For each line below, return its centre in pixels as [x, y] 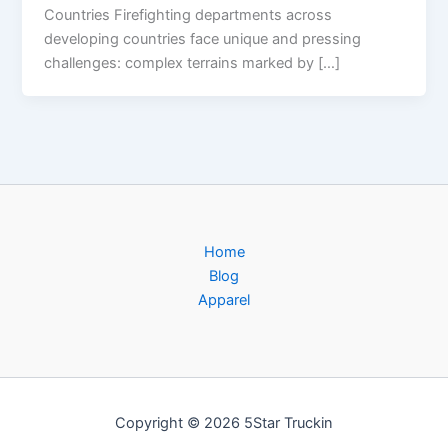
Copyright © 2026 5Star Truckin [224, 423]
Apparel [224, 300]
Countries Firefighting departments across [188, 14]
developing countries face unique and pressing [203, 38]
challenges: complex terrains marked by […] [192, 62]
